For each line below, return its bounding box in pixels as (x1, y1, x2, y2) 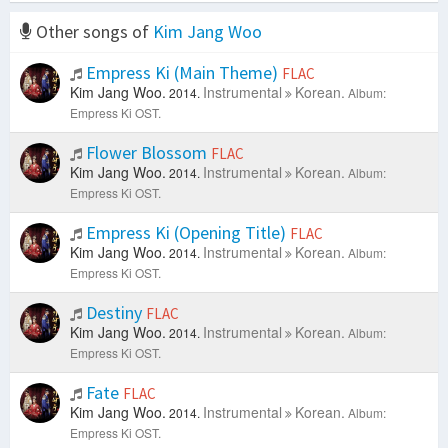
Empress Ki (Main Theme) (82, 61, 282, 85)
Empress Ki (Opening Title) (82, 221, 290, 245)
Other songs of (32, 20, 153, 44)
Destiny (82, 301, 146, 325)
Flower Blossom (82, 141, 211, 165)
